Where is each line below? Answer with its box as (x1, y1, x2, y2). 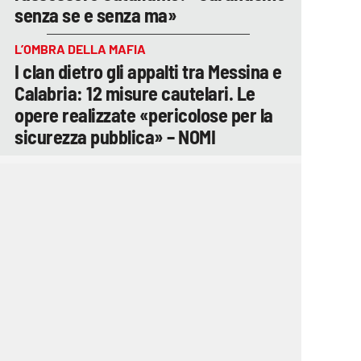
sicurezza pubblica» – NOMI (15, 124, 215, 148)
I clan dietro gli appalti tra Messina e (15, 59, 282, 83)
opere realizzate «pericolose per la (15, 102, 273, 127)
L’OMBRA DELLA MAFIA (15, 40, 146, 56)
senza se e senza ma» (15, 2, 176, 27)
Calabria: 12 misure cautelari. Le (15, 81, 255, 105)
